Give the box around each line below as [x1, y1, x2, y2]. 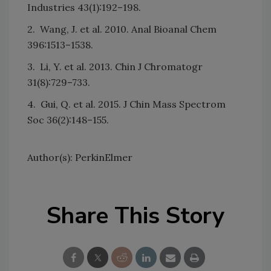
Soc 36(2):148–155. [27, 114, 109, 126]
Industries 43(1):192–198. [27, 1, 141, 14]
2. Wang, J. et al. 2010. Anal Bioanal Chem [27, 23, 217, 36]
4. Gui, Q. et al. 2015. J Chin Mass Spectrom [27, 98, 226, 111]
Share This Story [47, 200, 224, 232]
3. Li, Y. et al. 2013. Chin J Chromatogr [27, 60, 203, 73]
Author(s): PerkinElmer [27, 151, 132, 164]
